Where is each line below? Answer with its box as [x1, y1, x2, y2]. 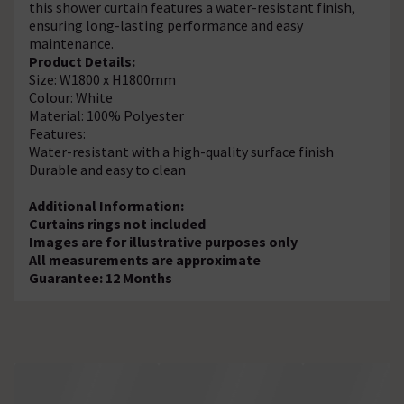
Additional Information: [29, 196, 184, 215]
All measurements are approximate [29, 250, 261, 269]
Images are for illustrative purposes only [29, 232, 298, 251]
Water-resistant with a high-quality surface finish [29, 142, 334, 161]
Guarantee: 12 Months [29, 268, 172, 287]
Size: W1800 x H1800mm [29, 69, 176, 88]
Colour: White [29, 87, 113, 106]
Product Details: [29, 51, 135, 70]
